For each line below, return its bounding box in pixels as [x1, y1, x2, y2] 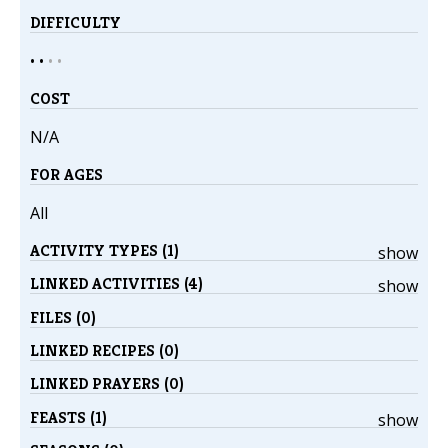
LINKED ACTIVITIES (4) [30, 273, 203, 295]
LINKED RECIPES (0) [30, 339, 179, 361]
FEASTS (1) [30, 406, 107, 428]
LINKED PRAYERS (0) [30, 373, 184, 395]
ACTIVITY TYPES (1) [30, 240, 179, 262]
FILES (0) [30, 306, 96, 328]
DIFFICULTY [30, 12, 121, 34]
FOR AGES [30, 164, 103, 186]
